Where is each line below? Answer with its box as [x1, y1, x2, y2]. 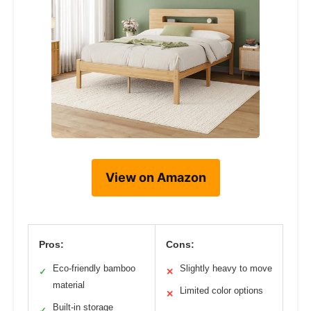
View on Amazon [105, 170, 206, 185]
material [53, 280, 85, 291]
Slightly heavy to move [180, 263, 272, 274]
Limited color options [180, 285, 263, 296]
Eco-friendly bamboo [53, 263, 135, 274]
